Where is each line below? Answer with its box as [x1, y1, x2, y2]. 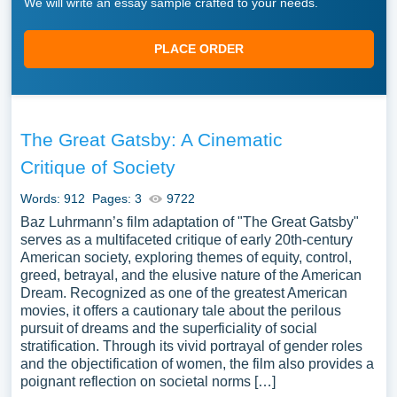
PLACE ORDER [153, 42, 244, 56]
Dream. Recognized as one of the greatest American [19, 285, 347, 300]
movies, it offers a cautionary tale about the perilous [19, 303, 341, 318]
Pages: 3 [91, 191, 142, 206]
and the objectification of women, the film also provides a [19, 356, 374, 371]
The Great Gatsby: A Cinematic [19, 129, 283, 150]
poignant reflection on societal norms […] [19, 374, 276, 389]
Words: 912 [19, 191, 85, 206]
